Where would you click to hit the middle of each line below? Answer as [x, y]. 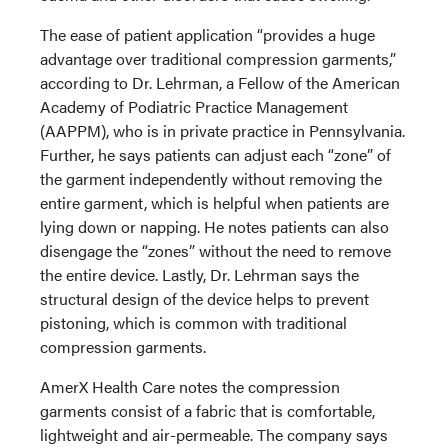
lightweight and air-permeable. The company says [214, 434]
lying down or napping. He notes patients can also [214, 226]
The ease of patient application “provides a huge [207, 34]
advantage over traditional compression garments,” [218, 58]
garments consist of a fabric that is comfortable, [207, 410]
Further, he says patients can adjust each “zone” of [215, 154]
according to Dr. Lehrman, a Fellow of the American [220, 82]
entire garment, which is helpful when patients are [214, 202]
